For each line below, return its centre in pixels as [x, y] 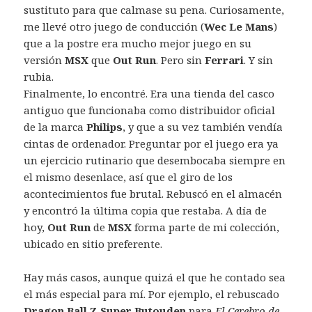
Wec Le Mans [239, 27]
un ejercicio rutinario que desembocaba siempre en [155, 161]
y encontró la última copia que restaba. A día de [146, 211]
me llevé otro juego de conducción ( [114, 27]
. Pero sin [181, 60]
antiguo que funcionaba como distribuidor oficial [150, 110]
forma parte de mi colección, [206, 227]
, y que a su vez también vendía [203, 127]
